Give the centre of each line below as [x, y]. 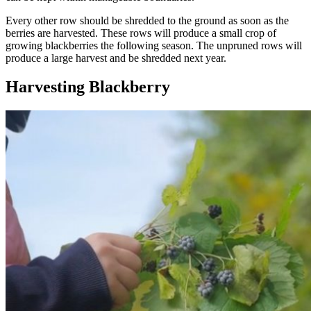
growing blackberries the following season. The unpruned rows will [154, 45]
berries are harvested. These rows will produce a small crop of [141, 33]
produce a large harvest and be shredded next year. [116, 58]
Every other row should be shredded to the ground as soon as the [147, 20]
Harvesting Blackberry [88, 87]
